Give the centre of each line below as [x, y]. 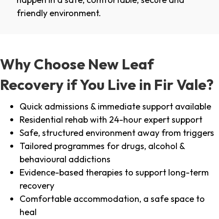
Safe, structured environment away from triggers [117, 133]
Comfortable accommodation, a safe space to [112, 199]
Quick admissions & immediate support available [115, 107]
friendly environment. [59, 13]
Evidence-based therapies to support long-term [114, 173]
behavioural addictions [65, 159]
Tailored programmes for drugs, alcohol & [102, 146]
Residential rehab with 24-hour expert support [111, 120]
